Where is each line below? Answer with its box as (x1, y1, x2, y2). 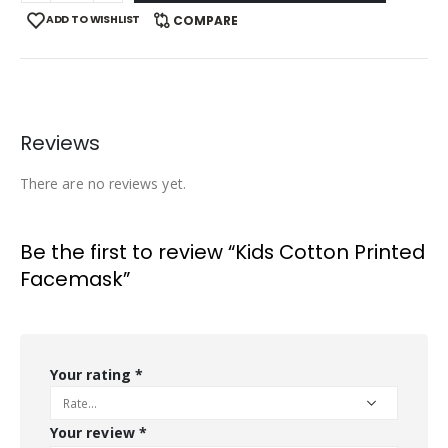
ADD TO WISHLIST (45, 12, 141, 28)
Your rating (50, 365, 135, 385)
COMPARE (172, 12, 238, 30)
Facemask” (20, 265, 130, 294)
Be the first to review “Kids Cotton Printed (20, 238, 425, 267)
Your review (50, 423, 139, 443)
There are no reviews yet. (20, 174, 186, 194)
